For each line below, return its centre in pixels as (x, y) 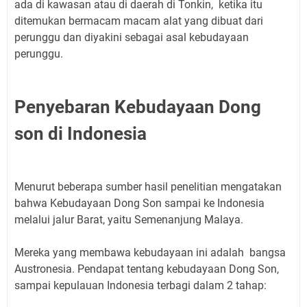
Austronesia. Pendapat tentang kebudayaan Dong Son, (147, 269)
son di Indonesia (81, 134)
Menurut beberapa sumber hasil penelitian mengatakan (148, 187)
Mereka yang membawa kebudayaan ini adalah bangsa (150, 253)
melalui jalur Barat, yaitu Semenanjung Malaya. (129, 220)
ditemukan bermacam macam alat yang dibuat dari (139, 21)
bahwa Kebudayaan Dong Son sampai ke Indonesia (139, 204)
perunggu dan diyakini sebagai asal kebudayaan (132, 38)
